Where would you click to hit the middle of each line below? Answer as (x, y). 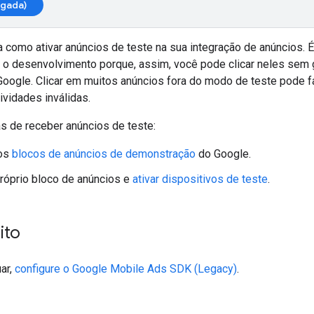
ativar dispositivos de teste (200, 179)
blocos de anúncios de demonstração (104, 153)
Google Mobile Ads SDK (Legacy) (155, 268)
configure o (43, 268)
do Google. (223, 153)
